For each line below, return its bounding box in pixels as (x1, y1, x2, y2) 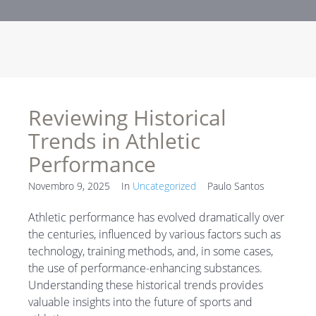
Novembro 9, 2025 (28, 179, 110, 193)
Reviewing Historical (28, 103, 226, 133)
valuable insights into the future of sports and (28, 294, 253, 310)
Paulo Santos (207, 179, 265, 193)
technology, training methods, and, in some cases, (28, 243, 273, 260)
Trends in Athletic (28, 126, 200, 156)
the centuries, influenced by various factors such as (28, 226, 281, 243)
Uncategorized (133, 179, 196, 193)
